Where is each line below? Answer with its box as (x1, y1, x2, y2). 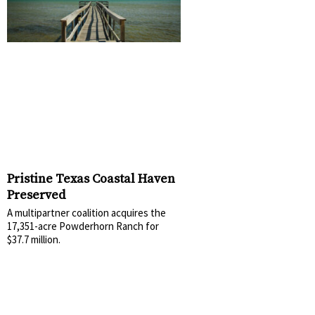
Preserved (7, 186, 65, 203)
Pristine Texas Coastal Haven (7, 170, 175, 187)
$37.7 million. (7, 232, 60, 246)
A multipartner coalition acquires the (7, 205, 166, 219)
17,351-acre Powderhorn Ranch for (7, 219, 159, 233)
